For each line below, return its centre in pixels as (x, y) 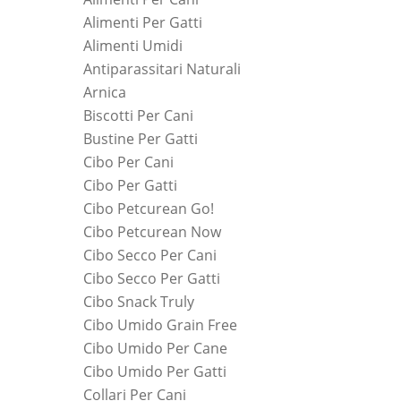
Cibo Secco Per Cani (150, 255)
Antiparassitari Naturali (162, 68)
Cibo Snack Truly (139, 301)
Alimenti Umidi (133, 45)
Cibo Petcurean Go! (149, 208)
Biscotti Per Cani (138, 115)
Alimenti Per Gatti (143, 22)
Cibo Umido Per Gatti (155, 371)
